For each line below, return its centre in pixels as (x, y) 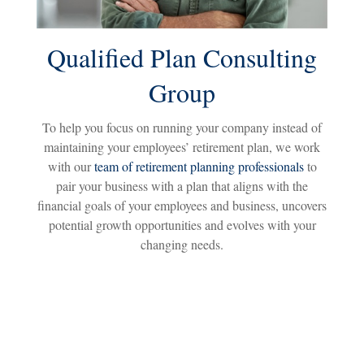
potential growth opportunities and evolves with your (182, 224)
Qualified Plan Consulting (182, 57)
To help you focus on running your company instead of (182, 127)
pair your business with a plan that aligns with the (182, 185)
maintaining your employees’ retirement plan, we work (182, 146)
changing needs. (182, 244)
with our (71, 166)
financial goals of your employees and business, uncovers (182, 205)
